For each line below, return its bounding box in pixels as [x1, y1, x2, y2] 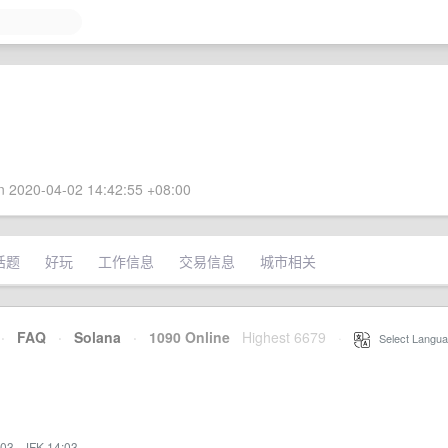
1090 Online [137, 327, 230, 347]
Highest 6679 [242, 327, 326, 347]
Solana [74, 327, 121, 347]
